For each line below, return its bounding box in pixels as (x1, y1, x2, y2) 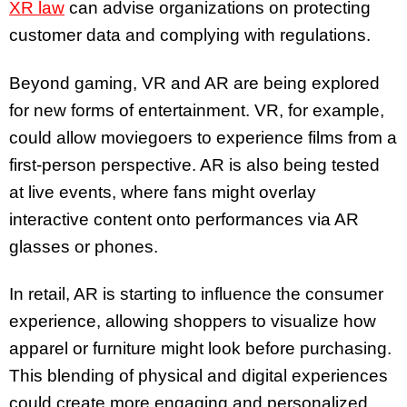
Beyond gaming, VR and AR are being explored (9, 73, 380, 93)
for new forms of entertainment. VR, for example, (9, 100, 384, 120)
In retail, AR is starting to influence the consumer (9, 284, 383, 304)
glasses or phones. (9, 236, 158, 256)
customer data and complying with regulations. (9, 25, 371, 45)
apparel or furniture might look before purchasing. (9, 339, 392, 359)
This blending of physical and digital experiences (9, 366, 388, 386)
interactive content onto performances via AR (9, 209, 359, 229)
